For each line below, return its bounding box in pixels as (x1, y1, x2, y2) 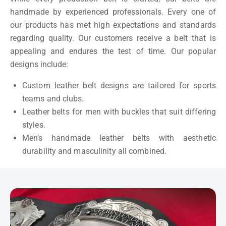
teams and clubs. (22, 94, 84, 104)
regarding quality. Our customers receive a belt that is (10, 33, 216, 43)
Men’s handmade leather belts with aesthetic (22, 133, 216, 143)
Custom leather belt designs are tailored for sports (22, 81, 216, 91)
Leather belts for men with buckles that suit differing (22, 107, 216, 117)
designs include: (10, 60, 69, 70)
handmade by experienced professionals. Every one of (10, 7, 216, 17)
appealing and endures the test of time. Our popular (10, 46, 216, 56)
